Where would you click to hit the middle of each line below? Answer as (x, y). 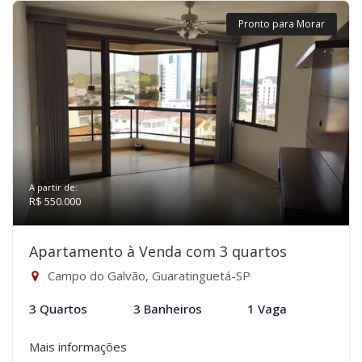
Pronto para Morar (282, 24)
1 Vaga (267, 309)
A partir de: (53, 187)
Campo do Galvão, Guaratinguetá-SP (147, 276)
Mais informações (78, 347)
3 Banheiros (167, 309)
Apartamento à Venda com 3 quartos (158, 251)
